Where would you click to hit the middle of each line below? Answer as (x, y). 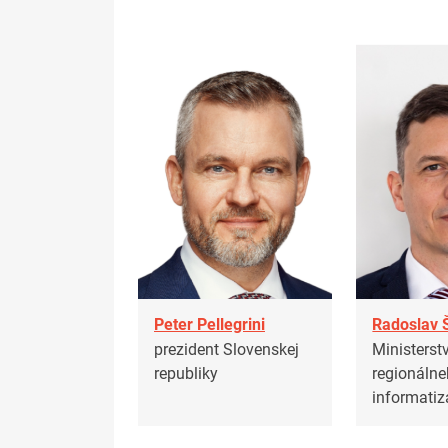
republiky (186, 373)
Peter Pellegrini (209, 325)
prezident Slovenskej (226, 349)
